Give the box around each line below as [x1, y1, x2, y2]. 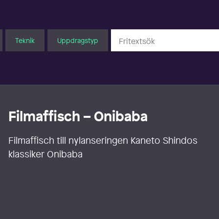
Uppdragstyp [57, 35, 98, 45]
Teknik [15, 35, 35, 45]
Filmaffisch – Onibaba [8, 107, 148, 126]
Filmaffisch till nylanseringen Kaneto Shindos [8, 134, 198, 147]
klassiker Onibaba [8, 148, 83, 161]
